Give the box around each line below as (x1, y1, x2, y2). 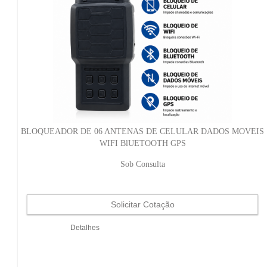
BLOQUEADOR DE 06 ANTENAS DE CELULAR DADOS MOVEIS (21, 126, 264, 136)
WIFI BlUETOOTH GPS (99, 138, 186, 148)
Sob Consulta (120, 159, 165, 169)
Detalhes (70, 223, 100, 232)
